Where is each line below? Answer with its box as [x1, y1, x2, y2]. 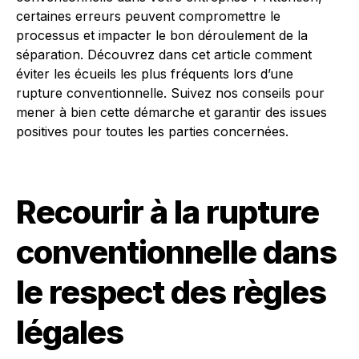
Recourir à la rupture [16, 192, 319, 232]
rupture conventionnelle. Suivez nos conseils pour [16, 85, 325, 101]
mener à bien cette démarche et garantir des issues [16, 104, 327, 120]
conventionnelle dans [16, 232, 337, 272]
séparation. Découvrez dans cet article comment [16, 46, 312, 63]
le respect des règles [16, 272, 326, 312]
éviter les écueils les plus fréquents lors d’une [16, 66, 293, 82]
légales [16, 313, 123, 352]
